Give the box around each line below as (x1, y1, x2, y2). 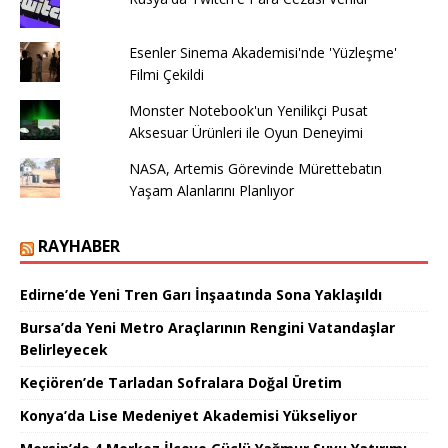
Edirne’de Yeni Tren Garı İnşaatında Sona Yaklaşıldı (20, 284, 382, 304)
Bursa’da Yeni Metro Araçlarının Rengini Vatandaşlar (20, 317, 395, 337)
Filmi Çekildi (128, 64, 204, 84)
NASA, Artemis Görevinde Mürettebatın (128, 158, 382, 178)
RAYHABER (38, 234, 120, 257)
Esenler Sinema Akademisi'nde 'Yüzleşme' (128, 42, 397, 62)
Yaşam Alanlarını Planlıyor (128, 180, 294, 200)
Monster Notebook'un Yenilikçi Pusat (128, 100, 368, 120)
